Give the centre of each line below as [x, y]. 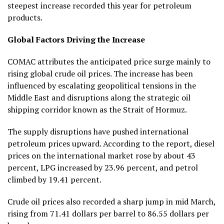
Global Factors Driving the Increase [76, 39]
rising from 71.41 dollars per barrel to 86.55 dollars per [108, 213]
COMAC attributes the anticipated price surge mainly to [109, 61]
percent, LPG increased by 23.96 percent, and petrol [103, 167]
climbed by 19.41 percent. [54, 179]
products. [25, 17]
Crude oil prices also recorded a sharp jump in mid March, [111, 201]
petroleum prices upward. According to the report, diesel [111, 143]
